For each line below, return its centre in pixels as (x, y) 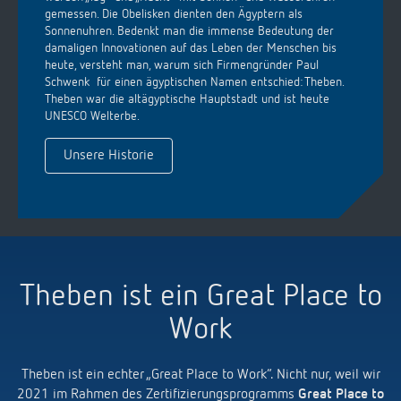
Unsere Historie (109, 155)
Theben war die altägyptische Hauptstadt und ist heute (187, 99)
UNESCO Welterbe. (92, 116)
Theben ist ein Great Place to (200, 297)
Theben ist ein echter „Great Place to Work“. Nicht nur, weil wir (200, 375)
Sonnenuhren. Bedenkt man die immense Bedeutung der (189, 31)
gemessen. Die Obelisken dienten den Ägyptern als (174, 14)
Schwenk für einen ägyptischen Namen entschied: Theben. (194, 82)
